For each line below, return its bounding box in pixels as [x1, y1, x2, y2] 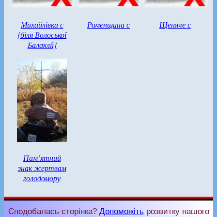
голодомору [23, 173, 61, 183]
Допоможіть [99, 206, 144, 216]
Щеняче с [159, 19, 191, 30]
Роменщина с [87, 19, 130, 30]
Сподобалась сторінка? [8, 206, 99, 216]
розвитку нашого [143, 206, 209, 216]
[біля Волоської [17, 30, 67, 40]
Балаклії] [27, 40, 57, 50]
